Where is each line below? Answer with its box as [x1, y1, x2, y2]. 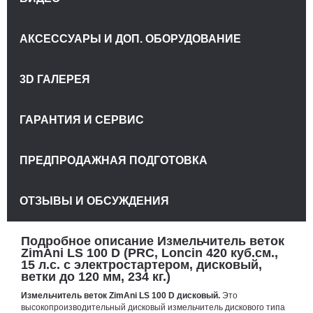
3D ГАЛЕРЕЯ [20, 73, 90, 86]
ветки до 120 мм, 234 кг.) [21, 269, 170, 284]
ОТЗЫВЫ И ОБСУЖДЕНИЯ [20, 195, 169, 208]
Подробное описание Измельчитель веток [21, 233, 284, 248]
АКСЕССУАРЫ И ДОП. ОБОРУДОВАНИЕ [20, 33, 241, 45]
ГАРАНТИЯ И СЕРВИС [20, 114, 144, 126]
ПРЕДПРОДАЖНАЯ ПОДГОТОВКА [20, 154, 208, 167]
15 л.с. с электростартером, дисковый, [21, 257, 262, 272]
